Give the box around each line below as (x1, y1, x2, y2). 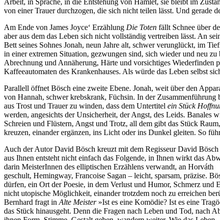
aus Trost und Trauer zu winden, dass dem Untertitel (4, 102, 167, 110)
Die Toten (126, 23, 157, 32)
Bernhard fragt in (4, 198, 59, 207)
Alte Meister (59, 198, 96, 207)
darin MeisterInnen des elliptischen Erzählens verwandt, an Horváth (4, 163, 214, 171)
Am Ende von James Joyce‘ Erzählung (4, 23, 126, 32)
